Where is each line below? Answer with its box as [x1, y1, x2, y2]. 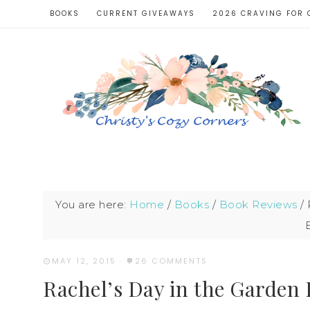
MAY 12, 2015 [52, 255, 116, 266]
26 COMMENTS [135, 255, 208, 266]
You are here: [55, 198, 129, 211]
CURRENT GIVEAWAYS [97, 8, 195, 19]
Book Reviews [219, 198, 298, 211]
